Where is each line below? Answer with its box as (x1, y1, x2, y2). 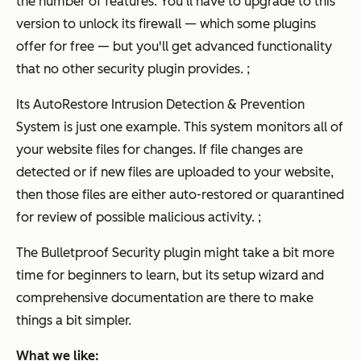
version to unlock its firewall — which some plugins (16, 16, 316, 32)
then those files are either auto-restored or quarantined (16, 187, 344, 203)
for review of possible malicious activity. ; (16, 210, 261, 226)
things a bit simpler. (16, 313, 131, 329)
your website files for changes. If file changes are (16, 142, 303, 158)
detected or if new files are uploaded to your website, (16, 164, 334, 180)
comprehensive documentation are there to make (16, 290, 313, 306)
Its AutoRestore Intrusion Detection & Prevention (16, 97, 305, 113)
